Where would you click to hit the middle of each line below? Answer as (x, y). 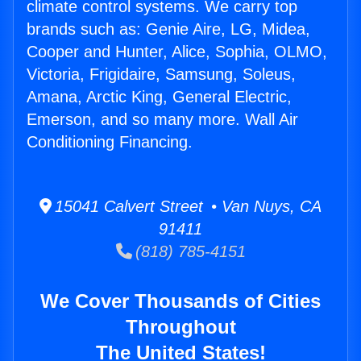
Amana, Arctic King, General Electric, (159, 97)
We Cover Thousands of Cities (180, 301)
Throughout (180, 327)
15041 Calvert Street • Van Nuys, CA (187, 207)
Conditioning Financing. (110, 142)
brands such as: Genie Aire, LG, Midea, (168, 29)
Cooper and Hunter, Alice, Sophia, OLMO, (177, 52)
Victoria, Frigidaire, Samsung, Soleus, (161, 75)
